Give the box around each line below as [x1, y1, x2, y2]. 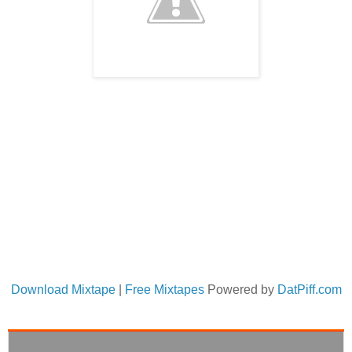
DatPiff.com [277, 283, 342, 297]
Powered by [203, 283, 277, 297]
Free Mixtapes [124, 283, 204, 297]
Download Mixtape [10, 283, 115, 297]
